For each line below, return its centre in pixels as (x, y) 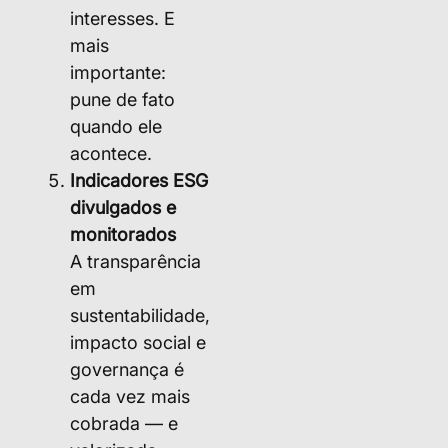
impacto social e (138, 342)
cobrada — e (124, 423)
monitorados (123, 234)
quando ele (116, 126)
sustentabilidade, (140, 315)
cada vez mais (130, 396)
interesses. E (122, 18)
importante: (118, 72)
